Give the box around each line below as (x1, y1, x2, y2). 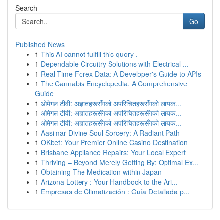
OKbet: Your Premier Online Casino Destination (41, 137, 188, 147)
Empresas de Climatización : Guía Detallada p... (41, 187, 190, 196)
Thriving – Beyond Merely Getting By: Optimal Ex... (41, 157, 198, 167)
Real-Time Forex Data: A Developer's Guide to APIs (41, 69, 201, 79)
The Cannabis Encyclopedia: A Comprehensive (41, 79, 187, 88)
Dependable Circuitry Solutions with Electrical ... (41, 59, 189, 69)
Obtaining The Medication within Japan (41, 167, 162, 177)
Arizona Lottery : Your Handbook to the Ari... (41, 177, 178, 187)
